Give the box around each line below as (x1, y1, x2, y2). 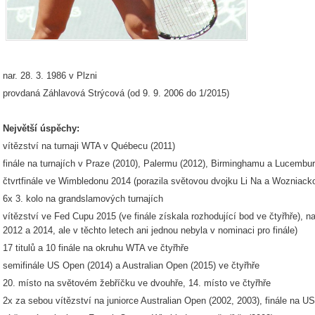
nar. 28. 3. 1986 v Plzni (3, 70, 97, 81)
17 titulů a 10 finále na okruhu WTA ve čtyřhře (3, 243, 188, 253)
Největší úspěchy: (3, 123, 79, 134)
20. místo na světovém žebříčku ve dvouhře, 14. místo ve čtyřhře (3, 278, 271, 288)
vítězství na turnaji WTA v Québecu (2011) (3, 141, 175, 151)
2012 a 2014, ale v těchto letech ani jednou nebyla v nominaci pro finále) (3, 225, 297, 236)
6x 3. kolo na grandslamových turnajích (3, 193, 163, 204)
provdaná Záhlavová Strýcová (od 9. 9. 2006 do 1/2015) (3, 88, 229, 98)
